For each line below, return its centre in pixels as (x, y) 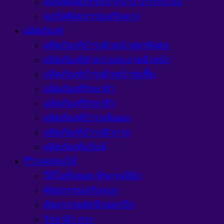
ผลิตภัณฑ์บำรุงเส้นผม (87, 118)
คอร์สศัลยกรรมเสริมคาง (92, 16)
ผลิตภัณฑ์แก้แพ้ (75, 147)
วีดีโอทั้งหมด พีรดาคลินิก (93, 176)
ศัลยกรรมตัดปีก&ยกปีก (89, 205)
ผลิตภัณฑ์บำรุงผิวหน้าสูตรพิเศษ (106, 45)
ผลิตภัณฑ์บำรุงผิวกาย (87, 132)
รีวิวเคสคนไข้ (50, 161)
